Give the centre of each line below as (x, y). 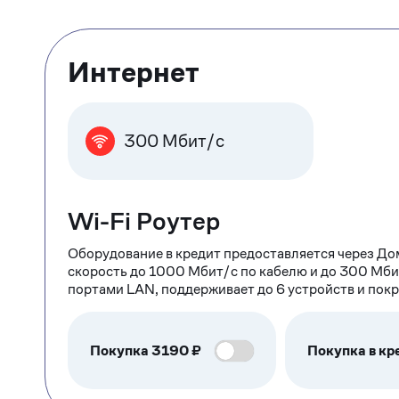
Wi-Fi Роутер (144, 221)
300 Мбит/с (174, 141)
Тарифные (126, 39)
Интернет (134, 72)
